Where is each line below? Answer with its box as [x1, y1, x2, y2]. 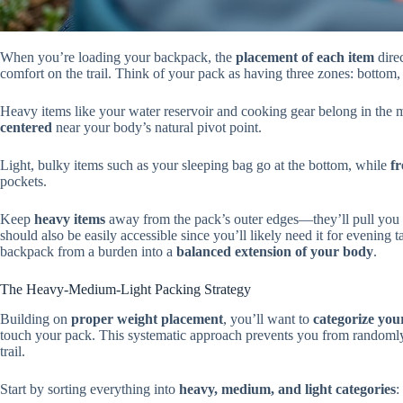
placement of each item [236, 49, 374, 66]
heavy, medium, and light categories [179, 381, 396, 397]
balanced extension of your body [176, 244, 373, 260]
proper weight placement [71, 310, 223, 327]
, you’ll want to [223, 310, 313, 327]
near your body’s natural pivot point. [52, 120, 262, 136]
